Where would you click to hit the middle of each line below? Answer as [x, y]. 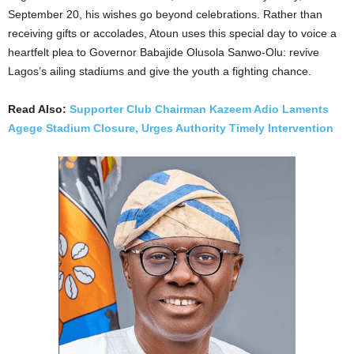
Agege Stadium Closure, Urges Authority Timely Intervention [171, 128]
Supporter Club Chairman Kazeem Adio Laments [199, 109]
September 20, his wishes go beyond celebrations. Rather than [165, 14]
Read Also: [39, 109]
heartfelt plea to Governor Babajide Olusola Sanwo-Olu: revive [164, 52]
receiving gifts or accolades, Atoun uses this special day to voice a [172, 33]
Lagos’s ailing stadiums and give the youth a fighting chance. [160, 71]
